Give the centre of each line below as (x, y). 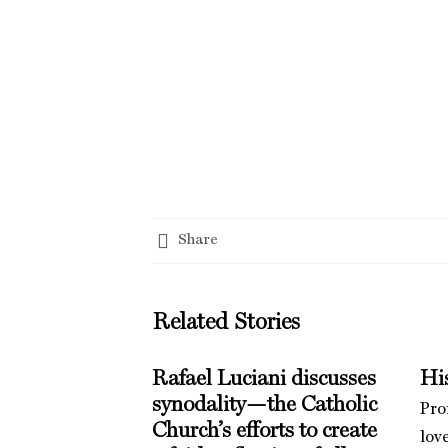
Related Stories (226, 322)
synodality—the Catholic (264, 404)
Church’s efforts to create (264, 430)
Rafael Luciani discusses (264, 378)
